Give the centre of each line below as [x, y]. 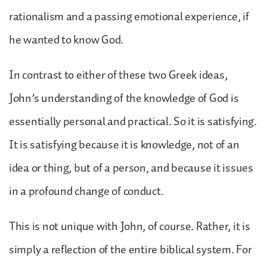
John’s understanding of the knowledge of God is [124, 98]
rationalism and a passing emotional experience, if [129, 16]
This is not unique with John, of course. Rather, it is [130, 226]
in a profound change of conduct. [88, 191]
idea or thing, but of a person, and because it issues [131, 168]
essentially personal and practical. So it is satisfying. [133, 121]
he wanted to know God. [67, 40]
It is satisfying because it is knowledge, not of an [124, 145]
